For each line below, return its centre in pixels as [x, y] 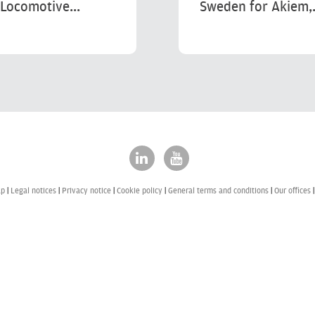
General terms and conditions [218, 191]
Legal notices [33, 191]
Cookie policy [139, 191]
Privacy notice [86, 191]
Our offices [292, 191]
